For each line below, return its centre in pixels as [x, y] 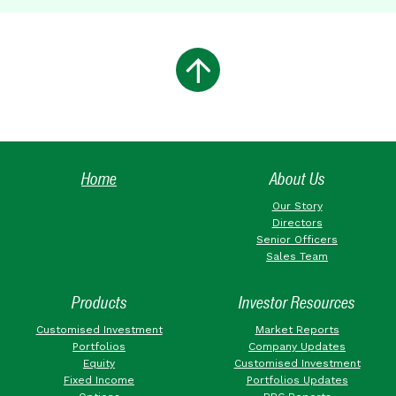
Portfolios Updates [297, 380]
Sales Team [297, 256]
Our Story [297, 206]
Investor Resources [297, 302]
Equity [99, 363]
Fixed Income [99, 380]
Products [99, 302]
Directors [297, 222]
